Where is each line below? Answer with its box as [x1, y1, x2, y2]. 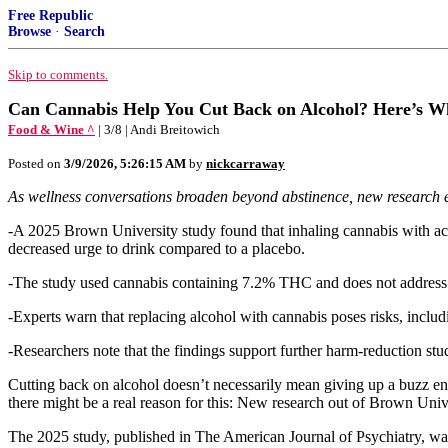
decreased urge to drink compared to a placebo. [8, 240, 305, 257]
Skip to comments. [8, 67, 108, 82]
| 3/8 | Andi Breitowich [98, 122, 220, 137]
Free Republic [8, 8, 93, 23]
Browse [8, 24, 51, 39]
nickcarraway [206, 156, 285, 171]
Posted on [8, 156, 64, 171]
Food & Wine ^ [8, 122, 95, 137]
